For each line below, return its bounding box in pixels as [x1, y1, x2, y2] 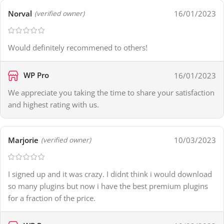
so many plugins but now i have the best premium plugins [8, 181, 208, 191]
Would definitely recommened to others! [8, 42, 147, 53]
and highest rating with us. [8, 99, 99, 110]
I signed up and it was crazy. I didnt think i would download [8, 169, 212, 179]
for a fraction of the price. [8, 193, 95, 203]
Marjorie [8, 135, 38, 145]
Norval [8, 8, 32, 19]
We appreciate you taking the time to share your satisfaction [8, 87, 214, 98]
